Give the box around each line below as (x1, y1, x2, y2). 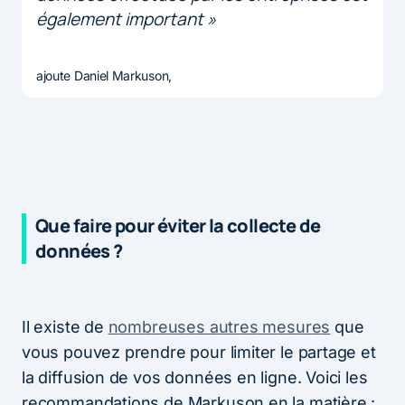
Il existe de (22, 316, 108, 336)
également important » (36, 6, 216, 31)
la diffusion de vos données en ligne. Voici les (22, 367, 368, 387)
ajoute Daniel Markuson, (36, 67, 172, 83)
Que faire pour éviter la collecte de (35, 212, 321, 238)
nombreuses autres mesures (108, 316, 331, 336)
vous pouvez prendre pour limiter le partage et (22, 342, 376, 362)
